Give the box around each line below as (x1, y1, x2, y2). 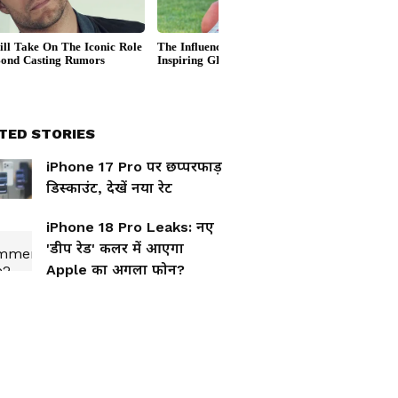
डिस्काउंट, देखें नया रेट (46, 179, 172, 196)
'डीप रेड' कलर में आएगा (46, 240, 184, 257)
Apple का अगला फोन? (46, 261, 185, 278)
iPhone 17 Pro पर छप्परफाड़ (46, 157, 222, 175)
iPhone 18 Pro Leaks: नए (46, 219, 214, 235)
